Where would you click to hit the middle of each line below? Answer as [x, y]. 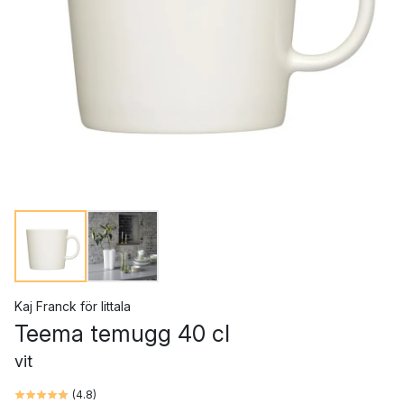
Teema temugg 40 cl [122, 334]
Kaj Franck [46, 306]
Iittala [116, 306]
